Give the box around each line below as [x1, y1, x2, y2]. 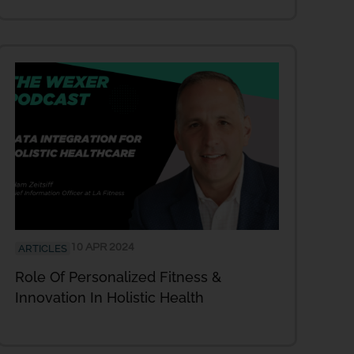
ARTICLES [18, 243, 67, 255]
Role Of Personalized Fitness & [15, 269, 221, 286]
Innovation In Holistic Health [15, 289, 204, 307]
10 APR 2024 [70, 242, 134, 254]
